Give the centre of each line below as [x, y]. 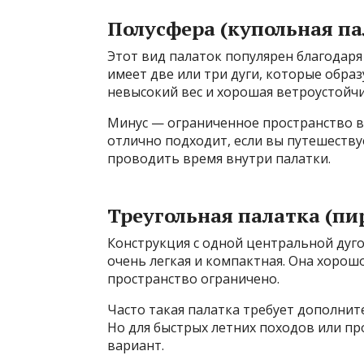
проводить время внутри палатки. [219, 159]
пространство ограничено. [193, 279]
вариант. [136, 346]
